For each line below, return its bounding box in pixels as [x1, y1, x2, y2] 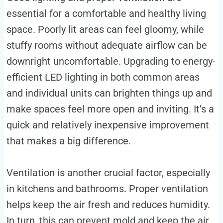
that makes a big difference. [6, 134, 131, 147]
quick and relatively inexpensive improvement [6, 118, 209, 131]
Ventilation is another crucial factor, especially [6, 166, 210, 179]
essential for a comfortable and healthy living [6, 7, 206, 19]
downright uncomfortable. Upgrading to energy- [6, 55, 216, 67]
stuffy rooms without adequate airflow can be [6, 39, 207, 51]
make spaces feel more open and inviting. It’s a [6, 103, 214, 115]
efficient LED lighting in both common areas [6, 71, 200, 83]
